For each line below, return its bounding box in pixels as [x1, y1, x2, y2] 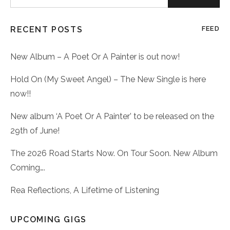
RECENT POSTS [10, 25, 83, 35]
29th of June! [10, 126, 60, 136]
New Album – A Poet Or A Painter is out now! [10, 52, 180, 62]
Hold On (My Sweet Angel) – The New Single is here [10, 74, 206, 85]
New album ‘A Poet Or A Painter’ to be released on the [10, 111, 214, 122]
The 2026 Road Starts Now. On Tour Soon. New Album [10, 148, 218, 159]
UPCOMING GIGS [10, 215, 87, 225]
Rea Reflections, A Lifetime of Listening [10, 185, 159, 196]
